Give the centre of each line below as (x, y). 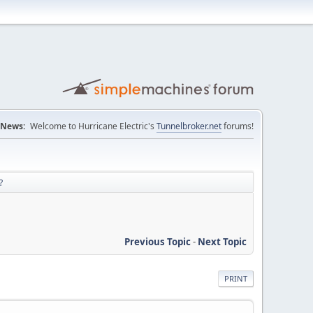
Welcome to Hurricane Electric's (93, 126)
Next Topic (222, 241)
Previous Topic (158, 241)
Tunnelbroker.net (189, 126)
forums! (238, 126)
